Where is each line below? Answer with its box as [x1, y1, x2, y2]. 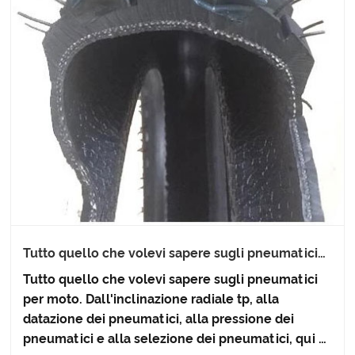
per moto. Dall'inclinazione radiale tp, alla [23, 291, 280, 307]
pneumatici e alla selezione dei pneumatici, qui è [23, 330, 327, 346]
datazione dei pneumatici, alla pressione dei [23, 311, 295, 326]
